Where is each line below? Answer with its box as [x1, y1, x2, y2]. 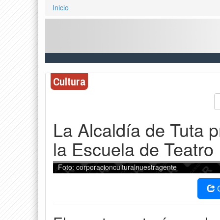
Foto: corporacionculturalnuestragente [58, 162, 177, 172]
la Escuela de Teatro [53, 136, 214, 161]
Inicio [53, 2, 69, 13]
